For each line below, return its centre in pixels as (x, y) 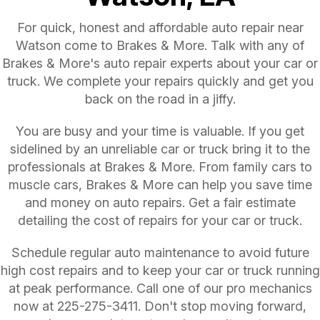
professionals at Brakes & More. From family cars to (160, 166)
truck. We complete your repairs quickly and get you (160, 81)
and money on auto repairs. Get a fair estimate (160, 202)
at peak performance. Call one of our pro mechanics (160, 288)
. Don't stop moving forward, (222, 306)
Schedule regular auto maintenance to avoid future (160, 252)
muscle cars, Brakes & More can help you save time (160, 184)
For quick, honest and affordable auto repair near (160, 27)
